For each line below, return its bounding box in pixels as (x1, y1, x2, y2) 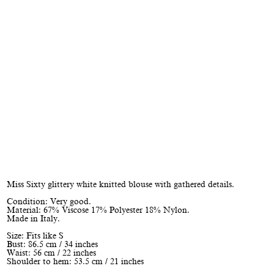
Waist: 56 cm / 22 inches (6, 248, 96, 257)
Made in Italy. (6, 214, 60, 223)
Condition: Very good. (6, 197, 91, 206)
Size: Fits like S (6, 231, 64, 240)
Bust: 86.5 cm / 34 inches (6, 240, 98, 249)
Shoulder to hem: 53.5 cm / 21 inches (6, 257, 144, 266)
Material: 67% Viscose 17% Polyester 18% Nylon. (6, 206, 190, 215)
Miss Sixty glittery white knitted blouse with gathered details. (6, 180, 234, 189)
